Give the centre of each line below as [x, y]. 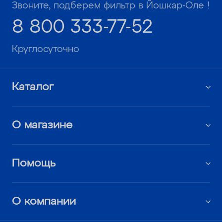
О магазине [42, 125]
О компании [44, 201]
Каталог [32, 87]
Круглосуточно [45, 50]
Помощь [33, 163]
